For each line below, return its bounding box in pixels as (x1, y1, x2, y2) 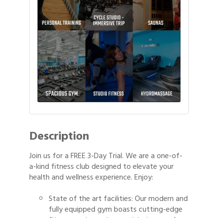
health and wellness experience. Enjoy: (29, 171, 155, 184)
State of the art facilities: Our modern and (49, 192, 188, 205)
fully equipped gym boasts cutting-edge (49, 203, 182, 216)
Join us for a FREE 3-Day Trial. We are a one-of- (29, 149, 182, 163)
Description (29, 127, 89, 146)
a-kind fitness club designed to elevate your (29, 160, 174, 173)
